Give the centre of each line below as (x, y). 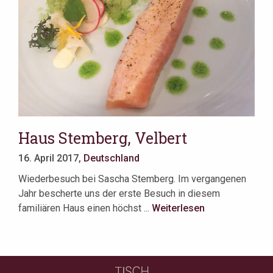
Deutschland (112, 158)
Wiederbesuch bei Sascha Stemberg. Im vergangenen (132, 179)
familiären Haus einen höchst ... (85, 208)
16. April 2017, (51, 158)
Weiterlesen (178, 208)
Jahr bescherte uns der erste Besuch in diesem (119, 194)
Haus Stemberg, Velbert (103, 138)
